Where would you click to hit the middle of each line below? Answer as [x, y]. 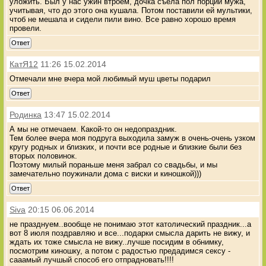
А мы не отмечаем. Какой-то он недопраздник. [94, 129]
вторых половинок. [44, 156]
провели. [26, 28]
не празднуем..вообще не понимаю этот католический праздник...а [131, 224]
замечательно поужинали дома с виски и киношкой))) [106, 173]
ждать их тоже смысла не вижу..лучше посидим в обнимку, [117, 242]
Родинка [26, 114]
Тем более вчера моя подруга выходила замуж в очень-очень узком [133, 138]
